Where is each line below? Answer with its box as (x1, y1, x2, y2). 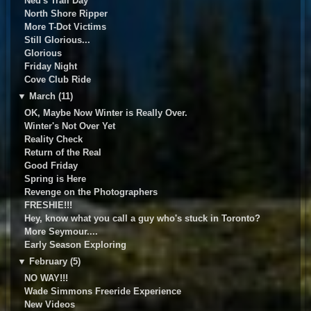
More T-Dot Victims (24, 22, 106, 33)
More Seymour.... (24, 226, 98, 237)
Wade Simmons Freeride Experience (24, 286, 181, 297)
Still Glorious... (24, 35, 90, 46)
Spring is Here (24, 174, 86, 185)
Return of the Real (24, 147, 101, 158)
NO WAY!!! (24, 273, 68, 284)
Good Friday (24, 160, 78, 171)
